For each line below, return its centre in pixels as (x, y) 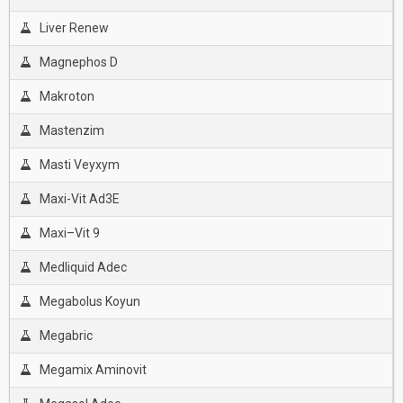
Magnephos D (78, 62)
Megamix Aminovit (93, 370)
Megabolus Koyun (90, 301)
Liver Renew (74, 28)
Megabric (66, 336)
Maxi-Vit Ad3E (79, 199)
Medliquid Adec (83, 267)
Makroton (67, 96)
